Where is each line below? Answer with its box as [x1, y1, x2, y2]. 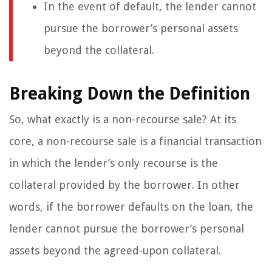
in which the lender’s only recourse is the [9, 157, 218, 170]
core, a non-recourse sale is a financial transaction [9, 135, 262, 148]
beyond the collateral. [44, 44, 154, 57]
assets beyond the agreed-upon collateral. [9, 244, 221, 257]
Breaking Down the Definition [9, 84, 250, 104]
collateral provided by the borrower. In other [9, 178, 240, 192]
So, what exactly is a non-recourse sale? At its [9, 113, 236, 126]
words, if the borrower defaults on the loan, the [9, 200, 253, 214]
